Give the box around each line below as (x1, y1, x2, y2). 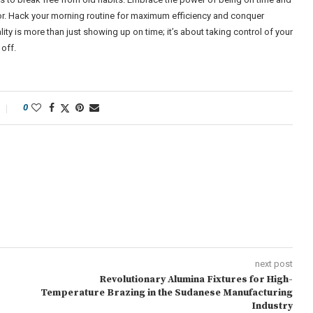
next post (254, 259, 293, 269)
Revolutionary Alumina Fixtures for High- (99, 273, 293, 286)
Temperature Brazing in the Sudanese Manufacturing (40, 286, 293, 299)
